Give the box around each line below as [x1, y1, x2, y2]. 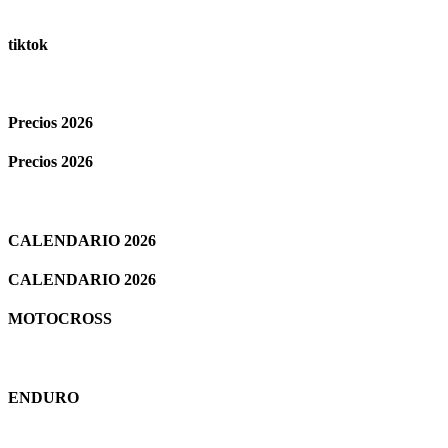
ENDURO [8, 388, 79, 406]
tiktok [8, 35, 48, 53]
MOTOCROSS [8, 310, 112, 328]
